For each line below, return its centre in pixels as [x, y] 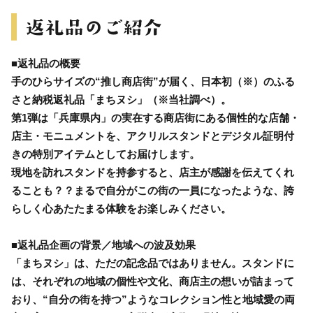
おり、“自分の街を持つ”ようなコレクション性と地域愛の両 [153, 299]
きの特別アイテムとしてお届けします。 [105, 154]
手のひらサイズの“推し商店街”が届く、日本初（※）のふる [153, 81]
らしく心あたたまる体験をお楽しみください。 [121, 208]
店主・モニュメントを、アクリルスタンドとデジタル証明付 [153, 136]
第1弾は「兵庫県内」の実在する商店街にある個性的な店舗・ [155, 117]
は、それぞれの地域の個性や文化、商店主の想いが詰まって [153, 281]
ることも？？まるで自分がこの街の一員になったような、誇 [153, 190]
